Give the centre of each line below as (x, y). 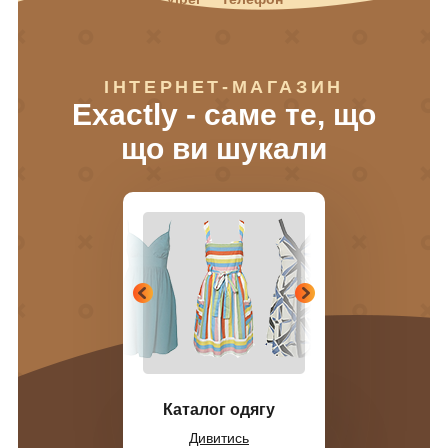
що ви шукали (224, 148)
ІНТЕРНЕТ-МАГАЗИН (224, 86)
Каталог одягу (219, 409)
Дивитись (219, 437)
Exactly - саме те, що (224, 114)
